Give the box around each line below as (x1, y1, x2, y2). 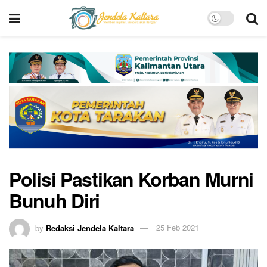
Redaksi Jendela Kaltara (46, 222, 134, 234)
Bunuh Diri (9, 186, 100, 214)
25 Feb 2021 (156, 222, 199, 234)
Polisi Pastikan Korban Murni (9, 164, 254, 193)
